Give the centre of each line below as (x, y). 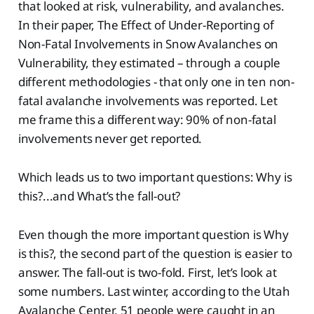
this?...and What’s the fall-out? (99, 196)
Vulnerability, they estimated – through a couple (149, 62)
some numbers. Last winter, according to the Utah (154, 291)
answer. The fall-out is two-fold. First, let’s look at (147, 272)
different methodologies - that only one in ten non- (156, 81)
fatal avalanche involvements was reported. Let (148, 100)
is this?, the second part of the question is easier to (155, 253)
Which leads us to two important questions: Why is (155, 177)
